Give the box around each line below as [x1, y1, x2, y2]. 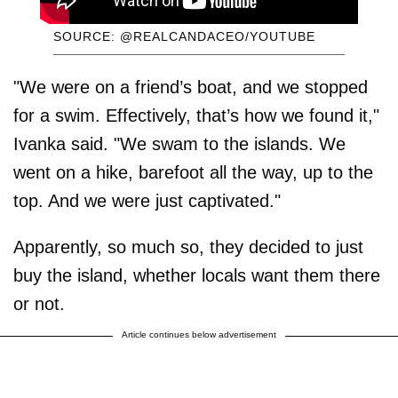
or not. [13, 294, 65, 314]
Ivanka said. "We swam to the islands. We [13, 134, 346, 155]
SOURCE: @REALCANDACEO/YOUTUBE [52, 29, 315, 44]
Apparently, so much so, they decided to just [13, 237, 363, 258]
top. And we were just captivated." [13, 191, 281, 211]
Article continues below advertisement [122, 330, 276, 340]
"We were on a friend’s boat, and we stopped [13, 77, 368, 98]
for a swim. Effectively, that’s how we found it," [13, 106, 379, 126]
